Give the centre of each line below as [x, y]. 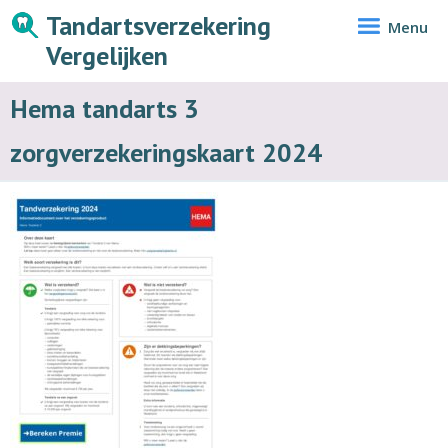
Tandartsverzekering [158, 25]
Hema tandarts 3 [104, 108]
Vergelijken [107, 55]
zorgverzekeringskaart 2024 [166, 152]
